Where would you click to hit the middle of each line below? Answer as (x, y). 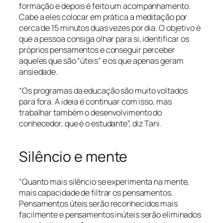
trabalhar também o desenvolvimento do (91, 112)
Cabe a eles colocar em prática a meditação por (103, 17)
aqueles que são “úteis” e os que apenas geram (101, 60)
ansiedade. (39, 71)
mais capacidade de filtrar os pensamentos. (96, 193)
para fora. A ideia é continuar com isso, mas (95, 101)
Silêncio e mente (73, 156)
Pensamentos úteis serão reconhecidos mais (98, 204)
